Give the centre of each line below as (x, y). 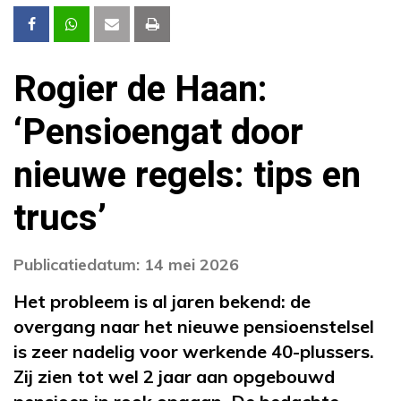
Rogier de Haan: (141, 90)
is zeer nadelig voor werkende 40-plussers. (194, 352)
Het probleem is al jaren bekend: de (162, 302)
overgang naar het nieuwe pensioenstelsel (194, 327)
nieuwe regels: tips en (187, 176)
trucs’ (60, 219)
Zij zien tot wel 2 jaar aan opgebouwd (174, 377)
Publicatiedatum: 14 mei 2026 (126, 265)
